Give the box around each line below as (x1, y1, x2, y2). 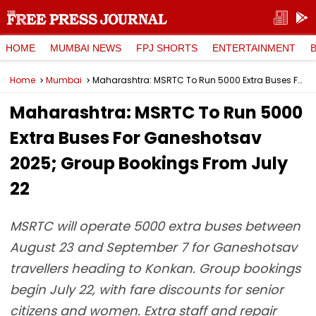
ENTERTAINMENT (212, 42, 296, 54)
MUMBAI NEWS (50, 42, 121, 54)
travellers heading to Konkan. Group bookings (10, 260, 300, 277)
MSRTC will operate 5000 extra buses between (10, 217, 300, 235)
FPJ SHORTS (136, 42, 197, 54)
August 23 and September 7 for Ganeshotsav (10, 238, 297, 256)
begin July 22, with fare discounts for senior (10, 281, 284, 298)
